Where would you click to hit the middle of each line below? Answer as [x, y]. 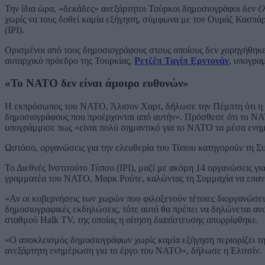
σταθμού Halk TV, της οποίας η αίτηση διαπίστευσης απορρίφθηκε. [132, 220]
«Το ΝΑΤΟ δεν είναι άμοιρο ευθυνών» [97, 83]
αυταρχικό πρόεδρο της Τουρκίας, [70, 60]
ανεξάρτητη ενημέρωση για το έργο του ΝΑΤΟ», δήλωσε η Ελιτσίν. [133, 251]
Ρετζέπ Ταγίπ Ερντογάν [182, 60]
